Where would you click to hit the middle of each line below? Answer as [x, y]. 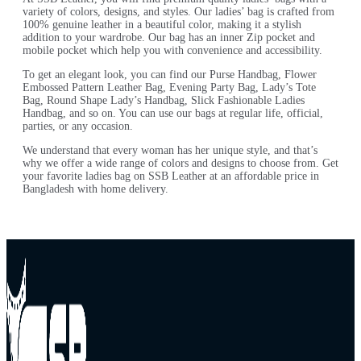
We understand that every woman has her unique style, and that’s [170, 151]
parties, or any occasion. [78, 127]
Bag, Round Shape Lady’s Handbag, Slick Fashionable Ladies [164, 101]
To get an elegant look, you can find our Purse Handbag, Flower [170, 75]
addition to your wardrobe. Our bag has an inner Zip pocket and [169, 38]
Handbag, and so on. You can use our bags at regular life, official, [173, 114]
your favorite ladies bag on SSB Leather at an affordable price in [171, 176]
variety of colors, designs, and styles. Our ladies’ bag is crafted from [178, 12]
